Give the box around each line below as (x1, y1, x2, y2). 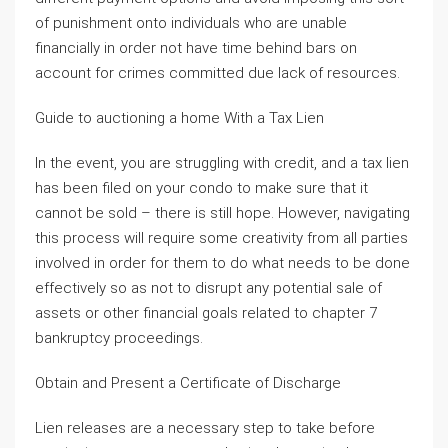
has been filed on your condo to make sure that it (35, 178, 368, 197)
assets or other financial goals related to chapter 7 (35, 303, 377, 322)
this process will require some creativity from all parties (35, 228, 408, 247)
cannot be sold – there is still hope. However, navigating (35, 203, 410, 222)
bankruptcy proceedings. (35, 328, 203, 347)
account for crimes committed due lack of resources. (35, 63, 400, 82)
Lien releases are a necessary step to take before (35, 418, 375, 437)
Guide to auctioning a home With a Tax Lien (35, 108, 324, 127)
